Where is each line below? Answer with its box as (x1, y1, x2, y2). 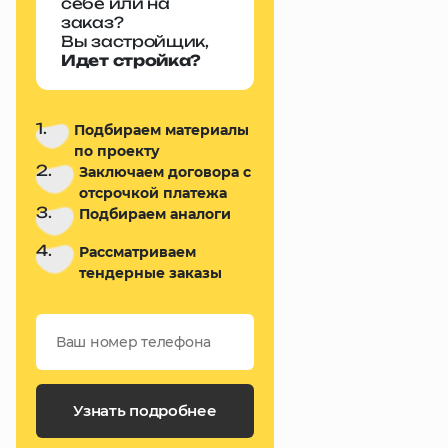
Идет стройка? (61, 51, 202, 70)
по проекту (74, 142, 161, 160)
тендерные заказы (79, 264, 223, 282)
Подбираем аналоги (79, 205, 232, 223)
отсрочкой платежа (79, 184, 228, 202)
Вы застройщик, (61, 32, 209, 51)
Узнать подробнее (73, 401, 217, 420)
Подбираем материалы (74, 121, 250, 139)
